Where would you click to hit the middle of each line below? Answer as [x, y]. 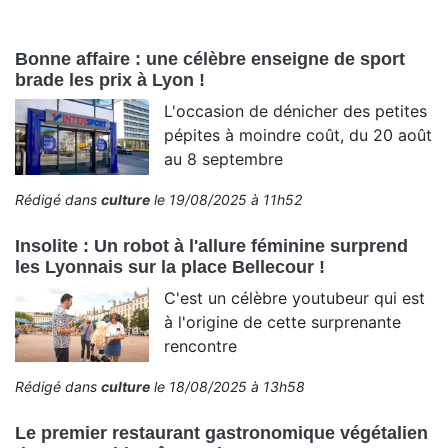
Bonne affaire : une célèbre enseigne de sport [210, 59]
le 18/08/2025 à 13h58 [227, 387]
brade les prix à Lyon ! [110, 80]
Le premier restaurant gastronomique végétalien [221, 433]
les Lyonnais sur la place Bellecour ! [170, 267]
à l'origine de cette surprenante [283, 322]
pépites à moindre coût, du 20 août [298, 135]
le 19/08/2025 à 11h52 [226, 200]
